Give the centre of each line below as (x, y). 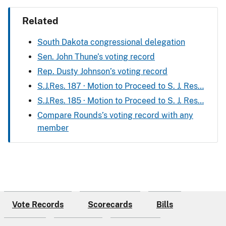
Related (40, 21)
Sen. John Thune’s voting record (96, 56)
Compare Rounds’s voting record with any (115, 115)
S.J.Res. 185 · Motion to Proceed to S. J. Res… (121, 100)
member (53, 128)
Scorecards (110, 204)
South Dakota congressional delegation (111, 42)
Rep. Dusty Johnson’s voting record (102, 71)
